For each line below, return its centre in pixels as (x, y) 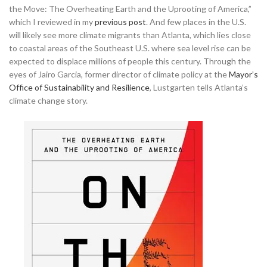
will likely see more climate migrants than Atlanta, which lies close (130, 35)
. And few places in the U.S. (196, 21)
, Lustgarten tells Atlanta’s (199, 87)
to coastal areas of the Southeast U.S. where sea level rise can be (130, 48)
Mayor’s (243, 74)
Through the (227, 61)
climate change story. (48, 100)
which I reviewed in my (52, 21)
